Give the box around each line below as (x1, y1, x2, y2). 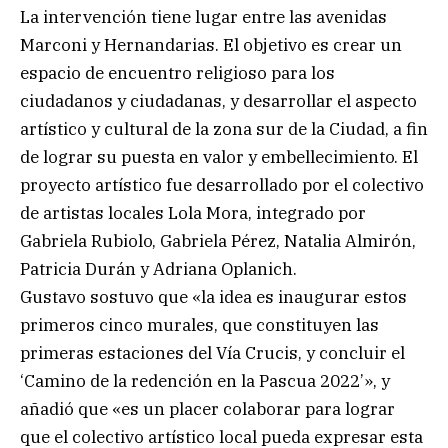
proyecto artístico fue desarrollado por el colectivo (20, 173, 424, 196)
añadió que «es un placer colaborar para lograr (20, 397, 395, 420)
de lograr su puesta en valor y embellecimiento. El (20, 145, 418, 168)
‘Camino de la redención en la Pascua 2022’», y (20, 369, 390, 392)
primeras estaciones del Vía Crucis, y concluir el (20, 341, 405, 364)
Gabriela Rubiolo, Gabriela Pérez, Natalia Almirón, (20, 229, 416, 252)
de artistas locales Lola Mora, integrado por (20, 201, 366, 224)
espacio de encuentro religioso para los (20, 61, 335, 84)
